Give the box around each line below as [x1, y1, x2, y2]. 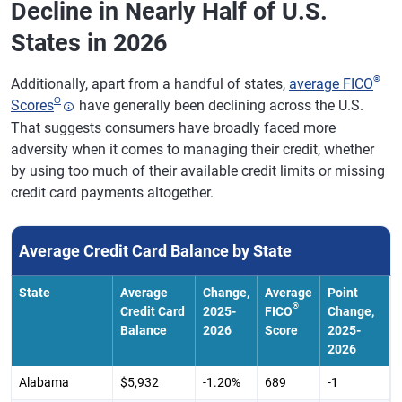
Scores [11, 97, 54, 114]
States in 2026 [11, 29, 167, 57]
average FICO [289, 75, 373, 92]
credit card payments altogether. [11, 183, 214, 201]
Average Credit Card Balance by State [19, 240, 292, 260]
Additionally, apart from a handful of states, [11, 75, 289, 92]
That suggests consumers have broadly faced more [11, 118, 336, 136]
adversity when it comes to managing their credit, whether [11, 140, 374, 158]
